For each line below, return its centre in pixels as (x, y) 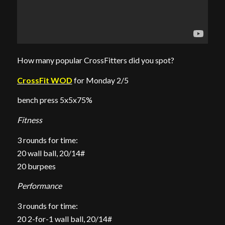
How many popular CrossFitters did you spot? (95, 60)
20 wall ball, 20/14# (51, 153)
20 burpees (36, 166)
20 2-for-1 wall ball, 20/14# (64, 218)
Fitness (29, 120)
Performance (39, 186)
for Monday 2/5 (100, 80)
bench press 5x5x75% (54, 100)
